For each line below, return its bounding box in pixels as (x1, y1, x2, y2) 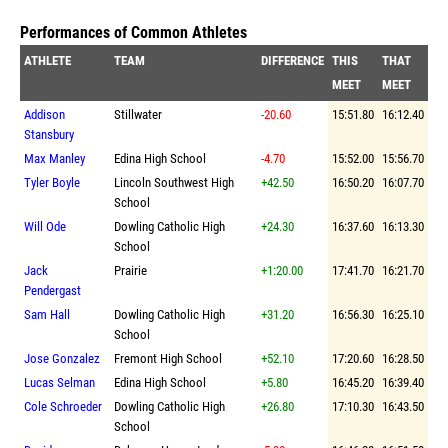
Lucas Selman (24, 374, 95, 390)
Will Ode (24, 218, 66, 234)
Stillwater (114, 106, 162, 122)
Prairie (114, 262, 147, 278)
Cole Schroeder (24, 398, 102, 414)
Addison (24, 106, 65, 122)
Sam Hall (24, 306, 70, 322)
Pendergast (24, 282, 81, 298)
